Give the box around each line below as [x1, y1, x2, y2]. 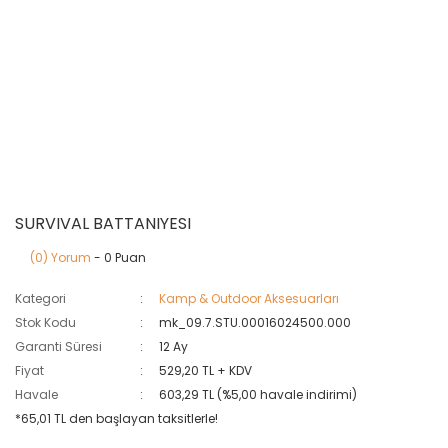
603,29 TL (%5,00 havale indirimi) [159, 385, 358, 403]
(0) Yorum [30, 248, 91, 266]
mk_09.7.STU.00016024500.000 [159, 313, 352, 331]
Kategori [15, 289, 66, 307]
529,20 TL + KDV [159, 361, 253, 379]
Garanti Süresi [15, 337, 102, 355]
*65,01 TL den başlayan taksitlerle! [15, 409, 218, 427]
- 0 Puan [91, 248, 146, 266]
